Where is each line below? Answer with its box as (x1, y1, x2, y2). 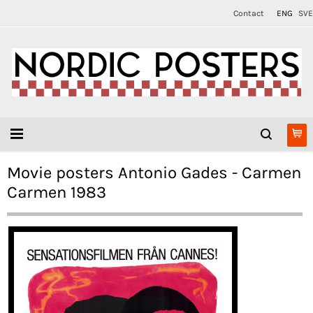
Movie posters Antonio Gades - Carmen (7, 163, 301, 182)
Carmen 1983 (7, 182, 106, 202)
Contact (233, 8, 264, 18)
